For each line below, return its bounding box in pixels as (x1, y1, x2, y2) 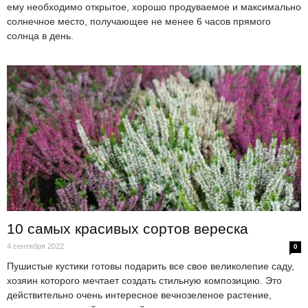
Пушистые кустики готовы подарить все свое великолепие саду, (7, 260, 294, 272)
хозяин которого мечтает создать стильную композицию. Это (7, 274, 282, 286)
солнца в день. (7, 30, 74, 42)
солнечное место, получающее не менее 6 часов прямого (7, 16, 271, 27)
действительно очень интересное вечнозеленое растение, (7, 289, 272, 300)
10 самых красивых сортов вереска (7, 220, 248, 236)
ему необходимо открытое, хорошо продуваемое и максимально (7, 1, 301, 13)
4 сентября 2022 (7, 241, 64, 250)
